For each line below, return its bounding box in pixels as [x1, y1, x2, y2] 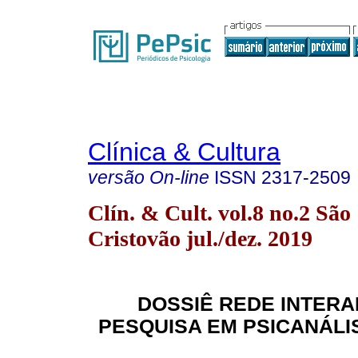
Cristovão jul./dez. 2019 [88, 225, 312, 251]
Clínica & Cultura [88, 137, 280, 166]
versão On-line [88, 167, 209, 188]
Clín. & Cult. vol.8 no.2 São [88, 200, 351, 225]
